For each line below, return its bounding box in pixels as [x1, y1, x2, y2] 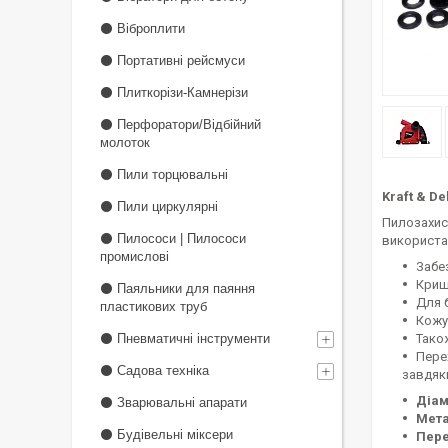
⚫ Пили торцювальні [100, 167, 228, 182]
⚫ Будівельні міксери [100, 427, 233, 442]
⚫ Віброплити [100, 21, 185, 36]
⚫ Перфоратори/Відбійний [100, 117, 261, 132]
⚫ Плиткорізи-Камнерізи [100, 85, 248, 100]
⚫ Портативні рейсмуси [100, 53, 245, 68]
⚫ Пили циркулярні [100, 199, 218, 214]
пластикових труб [100, 299, 207, 314]
